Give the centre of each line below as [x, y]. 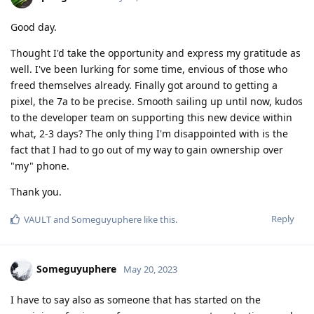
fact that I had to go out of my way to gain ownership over [147, 150]
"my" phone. [40, 166]
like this [158, 220]
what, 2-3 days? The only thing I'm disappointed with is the [149, 134]
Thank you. [36, 192]
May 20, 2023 [150, 269]
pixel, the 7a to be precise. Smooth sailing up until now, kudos [157, 102]
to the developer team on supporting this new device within [151, 118]
